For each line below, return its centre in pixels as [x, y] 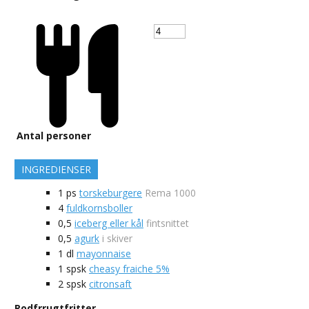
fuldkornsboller [99, 208]
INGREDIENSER [56, 170]
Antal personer [54, 136]
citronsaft [110, 284]
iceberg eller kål [109, 223]
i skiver [117, 239]
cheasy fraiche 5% [129, 269]
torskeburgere [111, 193]
